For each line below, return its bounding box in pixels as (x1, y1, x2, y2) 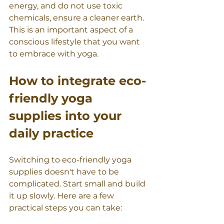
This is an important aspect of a (9, 25, 135, 35)
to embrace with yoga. (9, 49, 98, 59)
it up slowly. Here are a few (9, 191, 116, 201)
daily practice (9, 126, 93, 141)
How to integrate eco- (9, 73, 146, 88)
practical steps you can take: (9, 203, 122, 213)
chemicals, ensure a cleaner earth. (9, 13, 146, 23)
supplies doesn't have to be (9, 167, 121, 177)
